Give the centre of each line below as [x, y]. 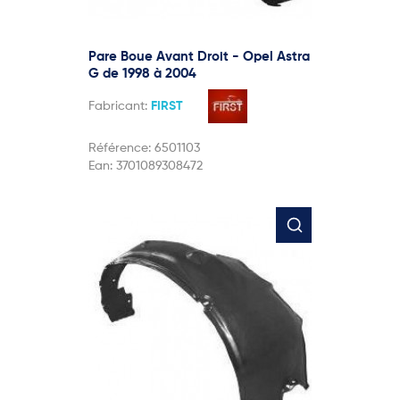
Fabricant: [120, 106]
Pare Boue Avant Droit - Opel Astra [199, 56]
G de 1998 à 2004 [142, 73]
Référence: [121, 148]
